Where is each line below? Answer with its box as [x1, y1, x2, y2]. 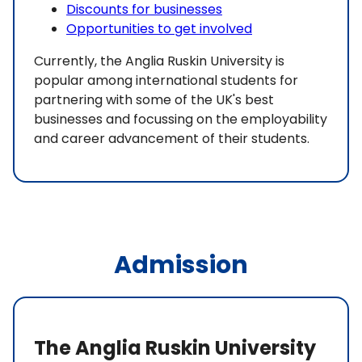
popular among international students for [34, 70, 298, 90]
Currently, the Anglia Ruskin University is [34, 51, 284, 70]
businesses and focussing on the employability [34, 109, 327, 128]
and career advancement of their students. [34, 128, 309, 148]
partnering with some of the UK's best [34, 90, 274, 109]
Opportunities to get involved [66, 19, 252, 38]
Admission [114, 247, 248, 282]
